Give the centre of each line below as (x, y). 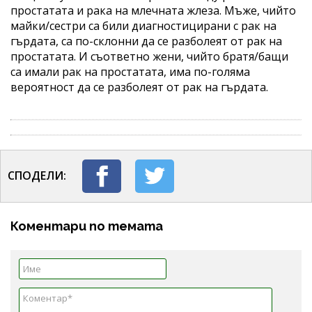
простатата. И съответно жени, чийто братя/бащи (149, 56)
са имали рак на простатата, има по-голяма (130, 71)
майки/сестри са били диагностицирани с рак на (143, 25)
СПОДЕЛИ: (37, 175)
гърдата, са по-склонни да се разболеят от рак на (146, 41)
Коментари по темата (87, 226)
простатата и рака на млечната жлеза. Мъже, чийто (153, 10)
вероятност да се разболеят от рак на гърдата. (139, 87)
